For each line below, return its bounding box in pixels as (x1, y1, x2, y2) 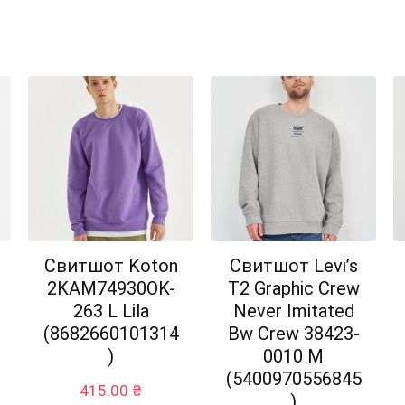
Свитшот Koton (43, 255, 178, 278)
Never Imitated (232, 300, 354, 323)
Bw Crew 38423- (227, 323, 360, 345)
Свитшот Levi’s (229, 255, 358, 278)
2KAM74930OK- (46, 278, 175, 300)
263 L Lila (72, 300, 149, 323)
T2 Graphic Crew (227, 278, 360, 300)
